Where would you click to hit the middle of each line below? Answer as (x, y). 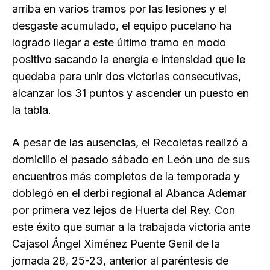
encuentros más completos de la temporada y (126, 177)
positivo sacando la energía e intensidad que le (129, 60)
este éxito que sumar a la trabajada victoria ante (131, 227)
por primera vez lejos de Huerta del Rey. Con (124, 210)
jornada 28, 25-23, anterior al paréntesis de (120, 261)
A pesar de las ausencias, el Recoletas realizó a (130, 143)
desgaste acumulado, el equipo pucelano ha (122, 26)
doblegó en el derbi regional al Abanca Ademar (129, 193)
